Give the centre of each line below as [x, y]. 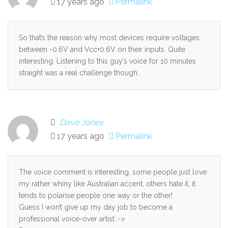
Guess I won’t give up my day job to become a [96, 207]
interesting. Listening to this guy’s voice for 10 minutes [107, 61]
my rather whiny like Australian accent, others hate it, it [107, 183]
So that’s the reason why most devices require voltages [109, 37]
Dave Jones [81, 122]
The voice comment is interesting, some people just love [113, 172]
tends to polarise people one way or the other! [96, 195]
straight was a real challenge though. [79, 73]
